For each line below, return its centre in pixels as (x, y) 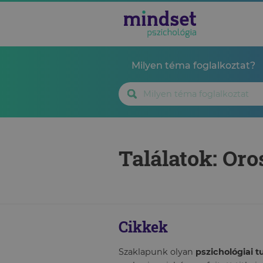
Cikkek (143, 227)
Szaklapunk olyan (157, 252)
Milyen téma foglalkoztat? (193, 65)
